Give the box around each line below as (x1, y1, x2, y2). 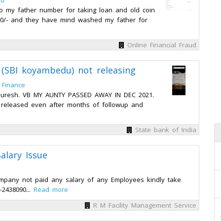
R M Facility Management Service (93, 201, 196, 210)
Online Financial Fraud (127, 40, 196, 49)
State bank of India (135, 125, 196, 134)
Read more (34, 185, 68, 194)
